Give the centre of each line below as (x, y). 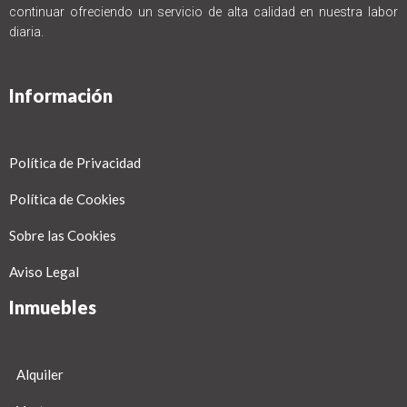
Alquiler (40, 375)
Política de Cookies (67, 199)
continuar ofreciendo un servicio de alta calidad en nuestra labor (203, 12)
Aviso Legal (44, 272)
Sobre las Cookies (63, 236)
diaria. (26, 32)
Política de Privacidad (75, 163)
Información (61, 96)
